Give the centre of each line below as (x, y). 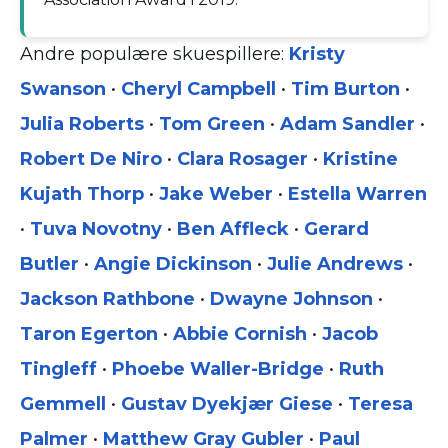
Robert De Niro (91, 159)
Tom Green (212, 124)
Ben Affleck (233, 229)
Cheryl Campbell (198, 89)
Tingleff (58, 369)
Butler (49, 264)
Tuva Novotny (96, 229)
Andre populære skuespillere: (154, 54)
